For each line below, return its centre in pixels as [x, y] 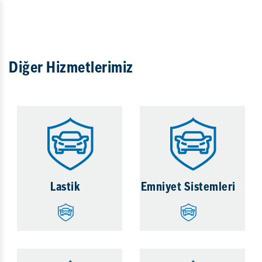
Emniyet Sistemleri [188, 188]
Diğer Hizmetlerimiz [71, 69]
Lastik [65, 188]
